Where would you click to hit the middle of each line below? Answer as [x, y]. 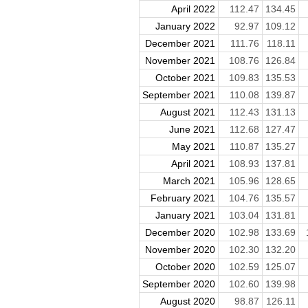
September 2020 [178, 284]
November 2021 [180, 61]
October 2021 [185, 78]
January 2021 [185, 216]
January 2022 [185, 26]
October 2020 [185, 267]
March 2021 [189, 181]
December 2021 [180, 44]
